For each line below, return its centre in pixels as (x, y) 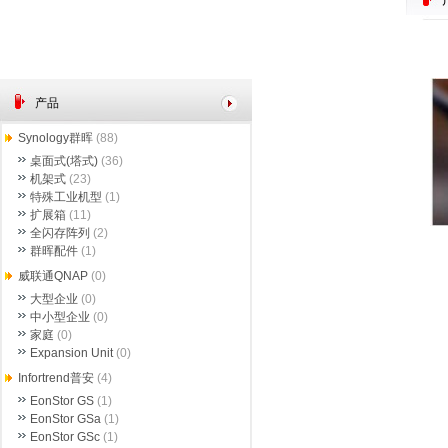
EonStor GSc (65, 437)
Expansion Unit (71, 353)
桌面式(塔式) (64, 161)
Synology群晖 (55, 138)
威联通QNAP (53, 276)
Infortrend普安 (56, 378)
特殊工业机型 (66, 197)
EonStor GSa (65, 419)
